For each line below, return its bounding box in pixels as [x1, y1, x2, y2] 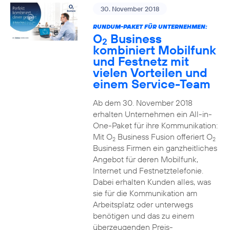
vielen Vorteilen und [92, 65, 207, 80]
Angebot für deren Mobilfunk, [92, 154, 198, 164]
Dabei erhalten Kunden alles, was [92, 177, 211, 187]
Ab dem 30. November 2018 [92, 98, 193, 108]
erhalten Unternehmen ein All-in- [92, 109, 212, 119]
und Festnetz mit [92, 53, 189, 69]
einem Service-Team [92, 76, 210, 91]
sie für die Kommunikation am [92, 188, 197, 198]
